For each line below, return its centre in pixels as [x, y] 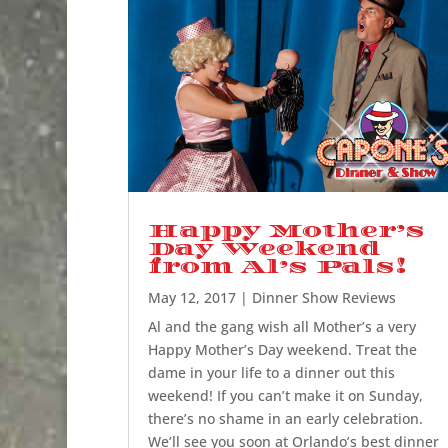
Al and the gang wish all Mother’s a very [281, 327]
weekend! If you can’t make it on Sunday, [285, 396]
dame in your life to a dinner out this [271, 373]
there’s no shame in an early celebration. [285, 419]
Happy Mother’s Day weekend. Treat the [282, 350]
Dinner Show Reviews [323, 298]
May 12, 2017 [191, 298]
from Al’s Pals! [277, 267]
